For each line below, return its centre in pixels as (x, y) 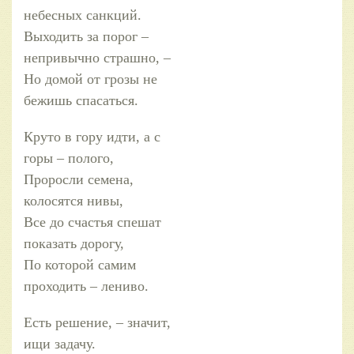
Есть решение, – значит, (97, 322)
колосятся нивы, (73, 200)
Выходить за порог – (86, 36)
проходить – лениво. (86, 286)
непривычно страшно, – (97, 57)
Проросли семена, (79, 179)
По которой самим (80, 264)
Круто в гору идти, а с (92, 136)
